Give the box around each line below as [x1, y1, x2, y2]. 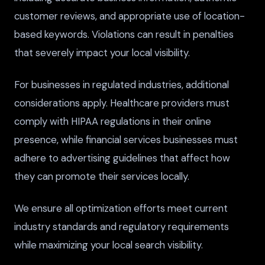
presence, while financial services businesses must [14, 133, 238, 147]
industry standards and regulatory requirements [14, 220, 229, 234]
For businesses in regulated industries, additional [14, 78, 229, 92]
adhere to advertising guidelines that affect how [14, 151, 230, 165]
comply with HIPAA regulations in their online [14, 115, 211, 128]
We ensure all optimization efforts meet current [14, 202, 228, 215]
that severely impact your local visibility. [14, 46, 190, 60]
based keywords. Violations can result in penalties [14, 28, 234, 41]
